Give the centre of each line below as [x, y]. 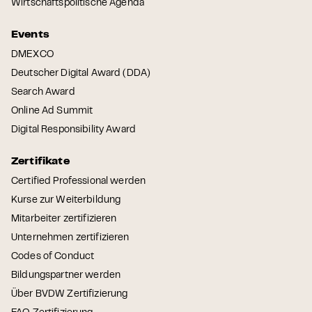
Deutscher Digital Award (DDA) [81, 73]
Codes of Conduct [53, 257]
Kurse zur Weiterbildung [66, 200]
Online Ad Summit [52, 111]
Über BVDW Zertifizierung [70, 294]
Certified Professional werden [79, 181]
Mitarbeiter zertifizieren [64, 219]
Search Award [43, 92]
